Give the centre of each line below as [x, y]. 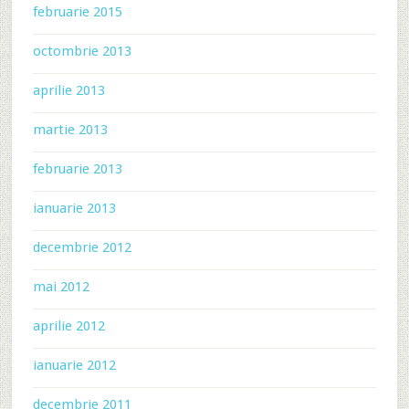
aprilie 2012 [68, 326]
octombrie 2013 [82, 51]
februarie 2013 [77, 169]
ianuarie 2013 [74, 208]
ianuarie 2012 [74, 365]
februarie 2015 [77, 12]
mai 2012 [61, 287]
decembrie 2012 [82, 247]
